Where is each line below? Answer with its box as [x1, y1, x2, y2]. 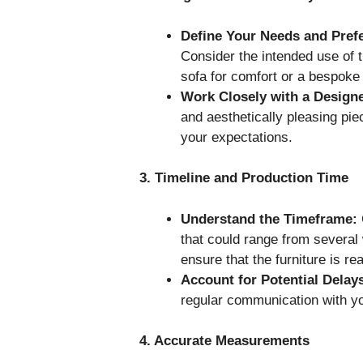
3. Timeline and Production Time [139, 170, 348, 186]
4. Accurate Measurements [139, 333, 310, 349]
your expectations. [181, 129, 293, 145]
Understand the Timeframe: [181, 211, 357, 227]
